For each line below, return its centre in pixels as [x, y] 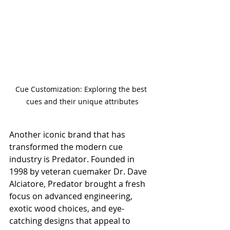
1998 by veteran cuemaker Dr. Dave [79, 172]
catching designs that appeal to [71, 221]
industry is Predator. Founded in [73, 159]
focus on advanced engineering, [72, 196]
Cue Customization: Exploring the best [82, 89]
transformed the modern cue [67, 147]
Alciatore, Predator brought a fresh [78, 184]
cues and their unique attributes [82, 102]
